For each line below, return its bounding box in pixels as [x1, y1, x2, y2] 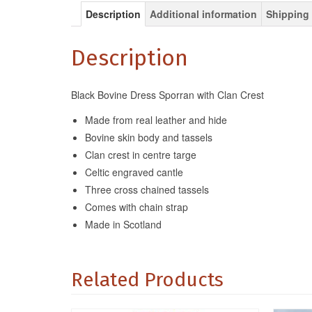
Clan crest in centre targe [85, 148, 196, 162]
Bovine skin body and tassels [85, 130, 212, 145]
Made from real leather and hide [85, 113, 227, 127]
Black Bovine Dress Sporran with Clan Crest [71, 88, 264, 102]
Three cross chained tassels [85, 182, 209, 197]
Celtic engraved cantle [85, 165, 183, 180]
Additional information [150, 7, 257, 22]
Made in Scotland [85, 217, 162, 232]
